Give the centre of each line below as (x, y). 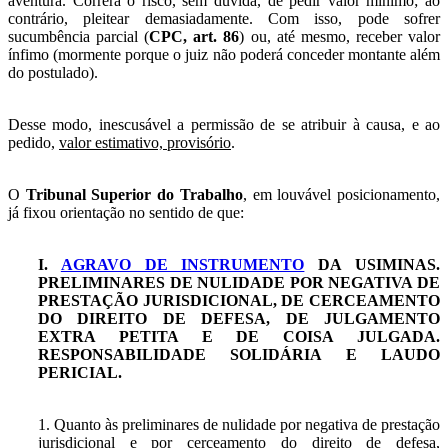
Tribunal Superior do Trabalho (134, 194)
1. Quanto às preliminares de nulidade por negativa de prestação (239, 424)
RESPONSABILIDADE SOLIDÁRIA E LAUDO (239, 354)
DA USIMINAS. (372, 264)
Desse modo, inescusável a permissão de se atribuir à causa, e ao (224, 124)
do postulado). (53, 72)
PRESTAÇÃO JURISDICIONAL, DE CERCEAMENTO (239, 300)
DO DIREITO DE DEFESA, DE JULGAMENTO (239, 318)
